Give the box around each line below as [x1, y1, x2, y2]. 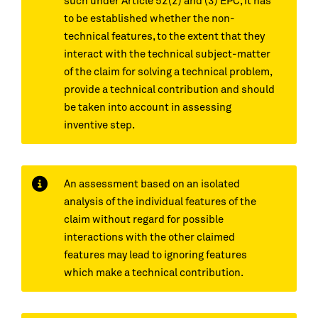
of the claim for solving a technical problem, [64, 67, 272, 77]
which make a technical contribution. [64, 268, 243, 278]
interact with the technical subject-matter [64, 49, 270, 60]
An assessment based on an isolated [64, 179, 240, 190]
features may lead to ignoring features [64, 250, 247, 261]
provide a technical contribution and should [64, 84, 275, 95]
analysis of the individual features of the [64, 197, 256, 207]
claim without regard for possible [64, 214, 224, 225]
